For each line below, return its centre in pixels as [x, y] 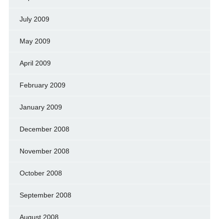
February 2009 [42, 85]
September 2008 [45, 195]
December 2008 [44, 129]
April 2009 [35, 63]
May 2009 [35, 41]
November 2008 [44, 151]
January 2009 [41, 107]
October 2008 [41, 173]
